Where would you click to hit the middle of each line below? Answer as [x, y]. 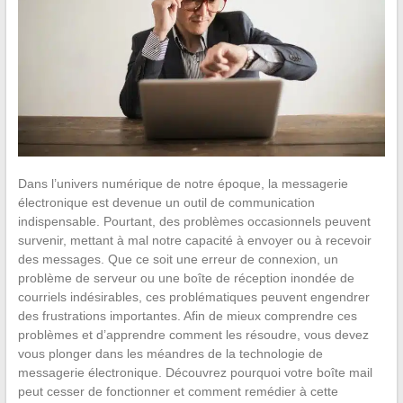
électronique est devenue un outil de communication [166, 203]
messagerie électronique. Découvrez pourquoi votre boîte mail [195, 373]
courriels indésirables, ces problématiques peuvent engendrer [193, 297]
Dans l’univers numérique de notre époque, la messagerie [183, 184]
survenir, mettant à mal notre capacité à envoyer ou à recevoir [194, 241]
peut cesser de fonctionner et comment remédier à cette [178, 392]
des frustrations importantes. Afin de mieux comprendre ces [187, 316]
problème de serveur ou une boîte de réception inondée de [186, 278]
